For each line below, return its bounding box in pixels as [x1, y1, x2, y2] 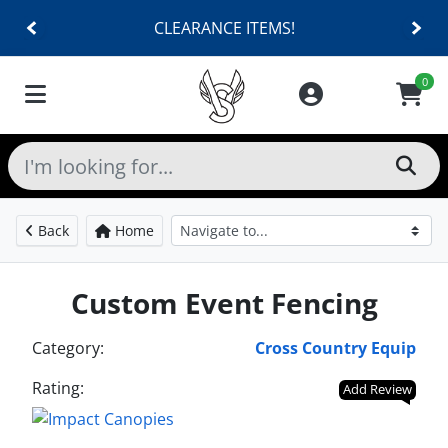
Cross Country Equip [255, 337, 416, 359]
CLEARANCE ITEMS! [153, 17, 295, 39]
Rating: [32, 377, 84, 399]
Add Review [343, 380, 412, 398]
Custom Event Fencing [70, 284, 378, 322]
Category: [32, 337, 104, 359]
